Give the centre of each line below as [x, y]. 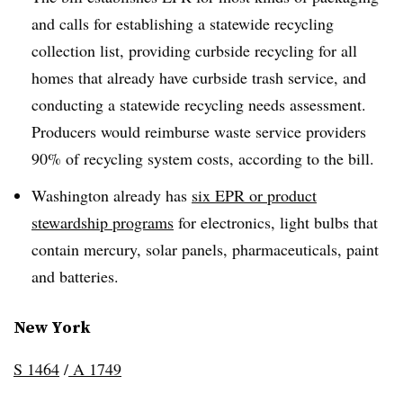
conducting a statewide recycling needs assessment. [199, 104]
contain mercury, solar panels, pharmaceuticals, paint [205, 249]
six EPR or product [254, 195]
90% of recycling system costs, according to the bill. [203, 158]
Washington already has [112, 195]
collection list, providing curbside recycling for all [194, 50]
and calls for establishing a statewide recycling [183, 23]
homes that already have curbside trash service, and [199, 77]
